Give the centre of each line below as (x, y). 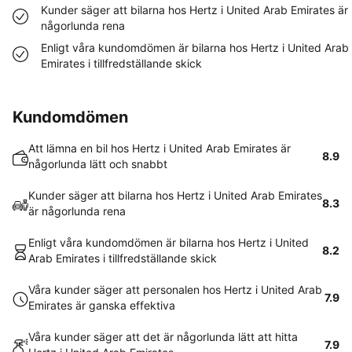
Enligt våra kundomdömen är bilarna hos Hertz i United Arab (195, 48)
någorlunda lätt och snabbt (98, 164)
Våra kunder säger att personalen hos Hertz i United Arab (175, 290)
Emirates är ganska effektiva (102, 305)
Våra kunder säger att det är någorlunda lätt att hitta (163, 337)
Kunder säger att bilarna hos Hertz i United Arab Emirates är (194, 10)
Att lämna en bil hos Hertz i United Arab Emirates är (159, 148)
